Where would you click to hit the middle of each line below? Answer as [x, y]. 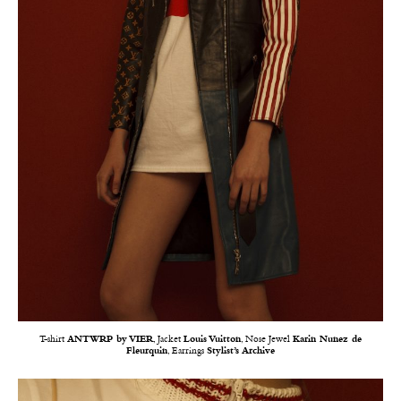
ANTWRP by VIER [110, 340]
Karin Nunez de [327, 340]
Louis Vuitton [212, 340]
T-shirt [53, 340]
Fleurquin [147, 352]
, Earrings [187, 352]
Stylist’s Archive [241, 352]
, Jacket [168, 340]
